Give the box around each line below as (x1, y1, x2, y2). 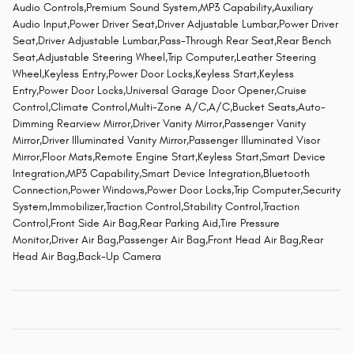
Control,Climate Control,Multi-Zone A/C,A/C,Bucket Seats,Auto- (13, 100, 326, 115)
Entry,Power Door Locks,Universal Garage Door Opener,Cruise (13, 84, 307, 98)
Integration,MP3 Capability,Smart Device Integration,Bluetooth (13, 167, 310, 181)
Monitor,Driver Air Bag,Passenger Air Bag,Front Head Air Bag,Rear (13, 233, 323, 247)
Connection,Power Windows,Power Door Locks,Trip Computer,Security (13, 183, 341, 198)
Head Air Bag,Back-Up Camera (13, 250, 161, 264)
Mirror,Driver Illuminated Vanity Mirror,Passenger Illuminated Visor (13, 134, 320, 148)
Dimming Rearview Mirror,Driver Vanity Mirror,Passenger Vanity (13, 117, 306, 131)
